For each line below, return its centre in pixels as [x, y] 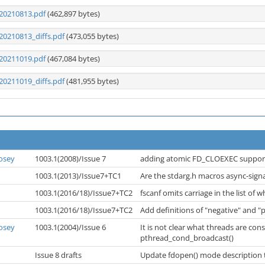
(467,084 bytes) [73, 59]
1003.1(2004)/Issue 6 [71, 227]
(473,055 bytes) [92, 36]
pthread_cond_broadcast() [188, 238]
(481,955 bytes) [92, 81]
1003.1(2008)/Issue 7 [71, 159]
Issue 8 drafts [59, 255]
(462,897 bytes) [73, 14]
